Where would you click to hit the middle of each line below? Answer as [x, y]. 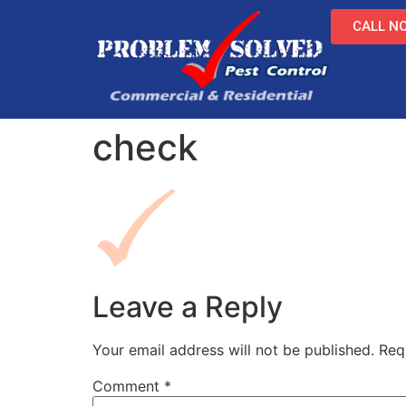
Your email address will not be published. [233, 350]
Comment [128, 387]
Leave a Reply [188, 307]
